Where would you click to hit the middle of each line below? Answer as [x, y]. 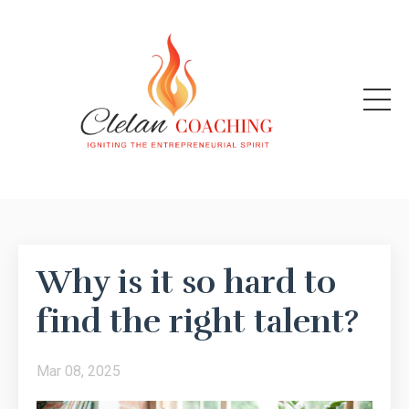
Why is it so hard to [186, 282]
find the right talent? [198, 321]
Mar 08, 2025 [79, 371]
